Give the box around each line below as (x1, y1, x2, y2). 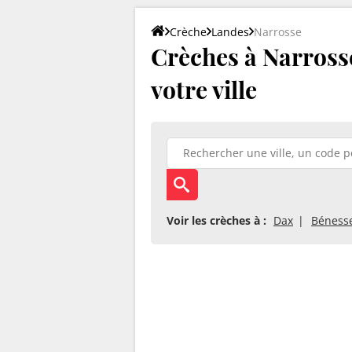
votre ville (151, 73, 257, 105)
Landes (211, 24, 249, 39)
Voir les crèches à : (167, 212, 266, 228)
